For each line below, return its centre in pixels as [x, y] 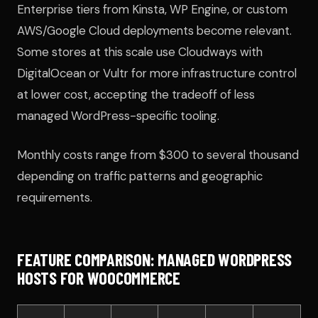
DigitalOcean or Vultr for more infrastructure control [157, 73]
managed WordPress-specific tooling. [118, 115]
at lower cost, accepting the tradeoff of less [136, 94]
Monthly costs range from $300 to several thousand [158, 154]
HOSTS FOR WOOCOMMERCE [99, 278]
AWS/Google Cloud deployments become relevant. [154, 30]
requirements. [55, 197]
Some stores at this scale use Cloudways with [140, 51]
